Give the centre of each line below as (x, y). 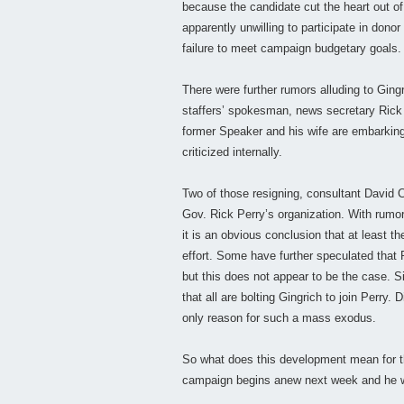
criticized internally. (232, 152)
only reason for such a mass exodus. (279, 318)
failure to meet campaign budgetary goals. (292, 49)
